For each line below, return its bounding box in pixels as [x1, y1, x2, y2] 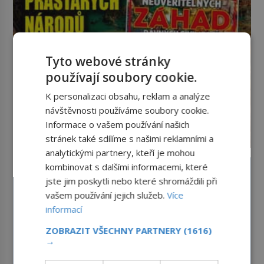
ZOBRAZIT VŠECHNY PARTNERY [45, 225, 184, 236]
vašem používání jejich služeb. [45, 189, 167, 201]
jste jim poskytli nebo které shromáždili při [45, 175, 217, 187]
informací [45, 203, 82, 215]
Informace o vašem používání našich [45, 118, 190, 130]
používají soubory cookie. [45, 69, 197, 85]
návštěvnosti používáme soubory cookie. [45, 104, 209, 116]
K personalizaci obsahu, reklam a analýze [45, 90, 210, 102]
